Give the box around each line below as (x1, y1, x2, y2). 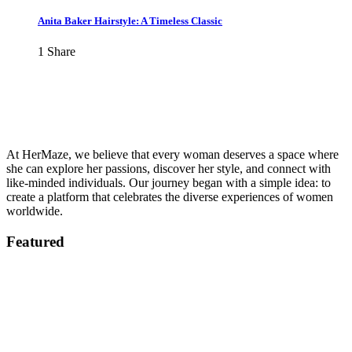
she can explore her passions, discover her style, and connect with (6, 162, 331, 176)
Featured (6, 233, 64, 251)
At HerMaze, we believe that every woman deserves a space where (6, 148, 339, 162)
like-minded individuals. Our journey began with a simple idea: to (6, 176, 331, 190)
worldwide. (6, 204, 63, 218)
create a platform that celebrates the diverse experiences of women (6, 190, 333, 204)
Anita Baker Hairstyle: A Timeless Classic (38, 15, 222, 27)
